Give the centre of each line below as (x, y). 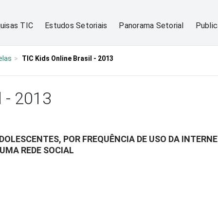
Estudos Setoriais (76, 26)
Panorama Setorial (151, 26)
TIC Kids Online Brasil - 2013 (68, 58)
